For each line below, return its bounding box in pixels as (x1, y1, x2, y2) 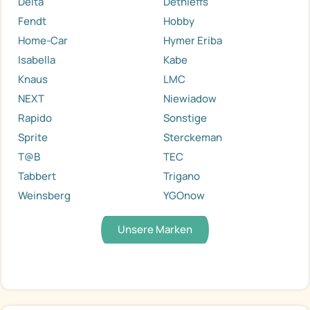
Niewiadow (163, 91, 217, 107)
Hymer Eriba (163, 33, 222, 48)
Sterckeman (163, 130, 222, 145)
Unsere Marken (118, 222, 192, 237)
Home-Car (18, 33, 68, 48)
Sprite (18, 130, 48, 145)
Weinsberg (18, 188, 71, 203)
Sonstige (163, 111, 207, 126)
